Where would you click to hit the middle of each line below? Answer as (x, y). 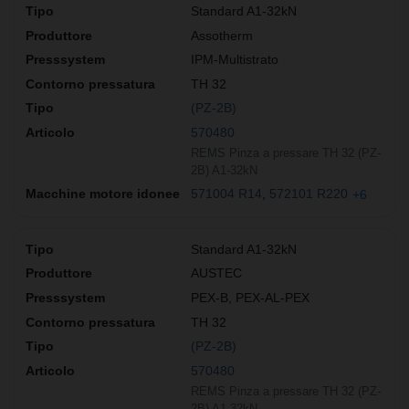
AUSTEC (216, 273)
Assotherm (222, 35)
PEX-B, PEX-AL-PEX (250, 298)
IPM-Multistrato (235, 60)
